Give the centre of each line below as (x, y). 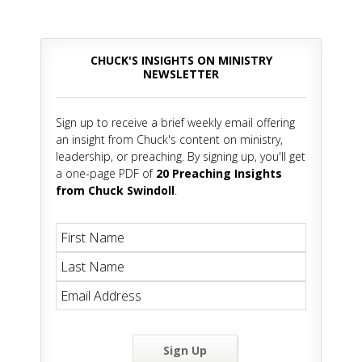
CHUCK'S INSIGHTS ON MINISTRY (181, 61)
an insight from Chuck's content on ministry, (169, 140)
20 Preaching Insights (219, 174)
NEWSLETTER (181, 74)
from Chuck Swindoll (115, 191)
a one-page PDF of (106, 174)
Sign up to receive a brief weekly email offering (175, 123)
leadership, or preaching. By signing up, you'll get (181, 157)
